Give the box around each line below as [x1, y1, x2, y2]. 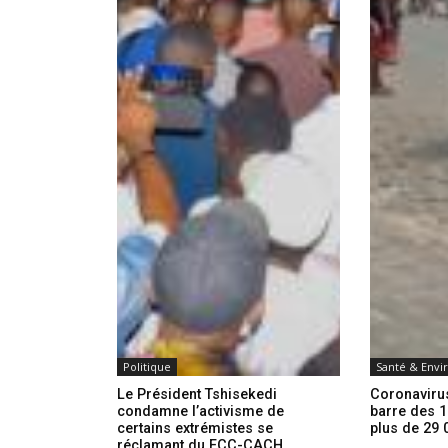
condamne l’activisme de [117, 403, 284, 421]
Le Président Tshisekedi [117, 386, 277, 404]
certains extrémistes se [117, 420, 273, 438]
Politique [123, 359, 171, 375]
